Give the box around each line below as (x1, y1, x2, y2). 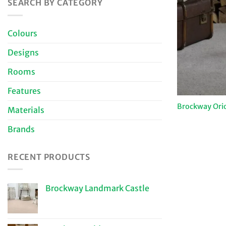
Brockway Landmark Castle (45, 183, 149, 194)
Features (8, 85, 41, 96)
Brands (8, 124, 35, 134)
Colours (8, 28, 37, 38)
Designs (8, 47, 39, 58)
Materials (8, 104, 44, 115)
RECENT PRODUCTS (8, 151, 90, 162)
